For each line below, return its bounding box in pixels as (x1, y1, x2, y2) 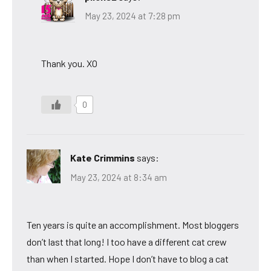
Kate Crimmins (70, 152, 135, 164)
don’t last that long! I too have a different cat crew (27, 235, 227, 247)
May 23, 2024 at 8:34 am (70, 171, 167, 183)
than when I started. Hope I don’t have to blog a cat (27, 252, 229, 264)
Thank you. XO (41, 57, 97, 70)
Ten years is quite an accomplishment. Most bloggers (27, 218, 239, 230)
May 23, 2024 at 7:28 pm (85, 10, 180, 22)
